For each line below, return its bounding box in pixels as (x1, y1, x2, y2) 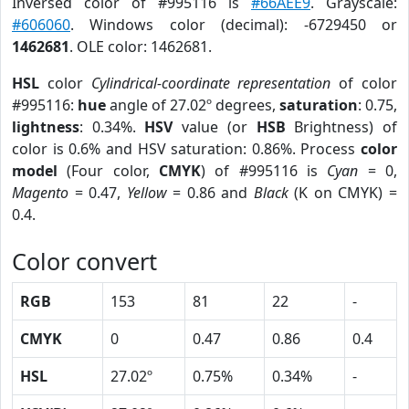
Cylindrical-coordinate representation (90, 73, 331, 93)
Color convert (12, 246, 157, 277)
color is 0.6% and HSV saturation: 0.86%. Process (12, 139, 361, 159)
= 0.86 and (166, 183, 254, 203)
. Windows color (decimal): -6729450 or (70, 15, 397, 35)
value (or (173, 117, 257, 137)
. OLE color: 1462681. (69, 37, 212, 57)
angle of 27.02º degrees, (106, 95, 279, 115)
